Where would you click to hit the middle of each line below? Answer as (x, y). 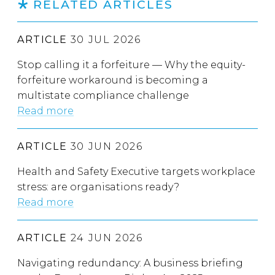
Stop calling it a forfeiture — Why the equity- (131, 65)
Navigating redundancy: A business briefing (130, 263)
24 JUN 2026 (105, 238)
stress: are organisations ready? (98, 187)
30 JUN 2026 (105, 147)
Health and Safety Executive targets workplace (136, 172)
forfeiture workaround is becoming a (113, 80)
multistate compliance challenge (103, 96)
